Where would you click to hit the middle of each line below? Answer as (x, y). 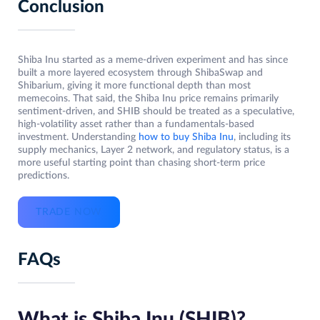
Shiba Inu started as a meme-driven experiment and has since (153, 60)
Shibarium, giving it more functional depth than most (134, 86)
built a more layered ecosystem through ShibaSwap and (140, 73)
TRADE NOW (69, 212)
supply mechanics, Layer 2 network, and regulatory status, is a (154, 150)
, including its (262, 137)
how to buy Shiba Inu (186, 137)
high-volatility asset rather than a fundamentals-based (136, 125)
